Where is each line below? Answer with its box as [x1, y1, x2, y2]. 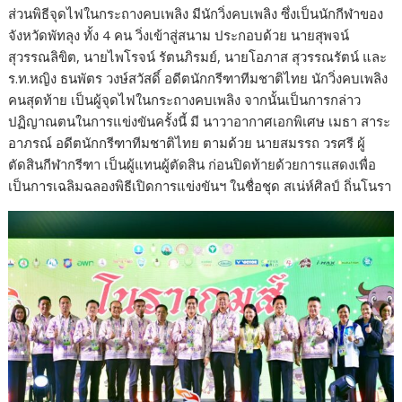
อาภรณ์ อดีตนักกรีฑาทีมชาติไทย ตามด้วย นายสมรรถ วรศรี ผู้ [8, 133, 366, 152]
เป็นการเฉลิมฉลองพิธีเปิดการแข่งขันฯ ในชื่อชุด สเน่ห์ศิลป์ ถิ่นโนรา [8, 176, 392, 195]
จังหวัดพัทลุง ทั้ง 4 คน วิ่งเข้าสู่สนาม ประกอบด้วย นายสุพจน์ [8, 25, 350, 44]
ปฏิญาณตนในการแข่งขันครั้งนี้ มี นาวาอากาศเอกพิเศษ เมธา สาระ [8, 111, 391, 130]
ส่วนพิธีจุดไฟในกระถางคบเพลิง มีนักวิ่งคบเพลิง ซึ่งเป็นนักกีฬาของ [8, 4, 384, 22]
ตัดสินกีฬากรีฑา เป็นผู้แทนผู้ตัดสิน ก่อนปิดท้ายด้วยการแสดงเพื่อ [8, 154, 377, 173]
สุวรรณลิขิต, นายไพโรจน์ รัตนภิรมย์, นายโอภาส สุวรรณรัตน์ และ [8, 47, 388, 66]
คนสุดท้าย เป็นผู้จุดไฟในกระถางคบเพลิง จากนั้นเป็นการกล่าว [8, 90, 362, 109]
